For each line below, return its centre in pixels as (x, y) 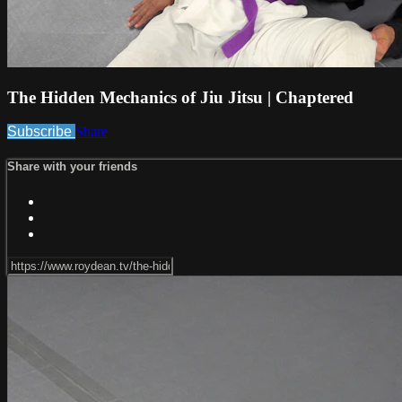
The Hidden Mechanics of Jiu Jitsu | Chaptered (180, 97)
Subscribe (41, 132)
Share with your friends (72, 167)
